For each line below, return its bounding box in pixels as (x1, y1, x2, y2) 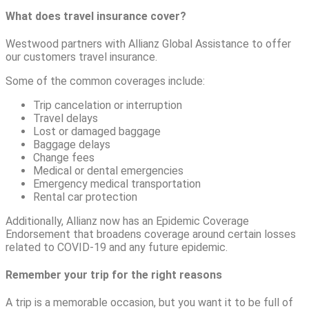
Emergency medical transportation (33, 177, 201, 190)
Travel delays (33, 111, 98, 125)
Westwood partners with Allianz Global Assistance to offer (6, 37, 291, 50)
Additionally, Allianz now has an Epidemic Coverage (6, 214, 249, 228)
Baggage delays (33, 137, 110, 151)
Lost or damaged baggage (33, 124, 161, 138)
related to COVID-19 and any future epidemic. (6, 240, 228, 254)
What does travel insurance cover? (6, 9, 186, 23)
